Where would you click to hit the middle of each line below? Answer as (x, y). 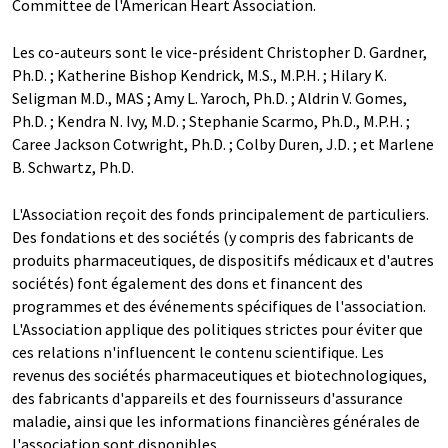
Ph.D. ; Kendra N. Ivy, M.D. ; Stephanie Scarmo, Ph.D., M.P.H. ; (211, 120)
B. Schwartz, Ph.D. (73, 166)
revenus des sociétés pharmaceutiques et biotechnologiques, (219, 374)
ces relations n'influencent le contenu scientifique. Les (198, 351)
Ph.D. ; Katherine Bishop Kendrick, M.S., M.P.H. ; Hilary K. (199, 74)
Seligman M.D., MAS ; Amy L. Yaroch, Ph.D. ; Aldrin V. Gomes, (209, 97)
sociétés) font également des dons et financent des (187, 282)
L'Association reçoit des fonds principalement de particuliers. (220, 213)
